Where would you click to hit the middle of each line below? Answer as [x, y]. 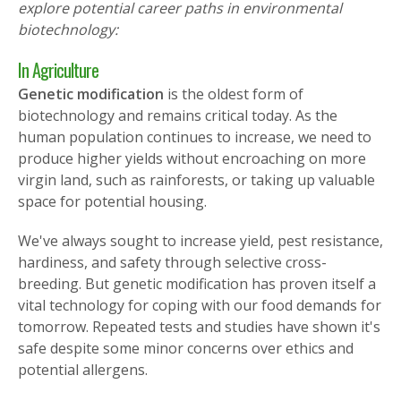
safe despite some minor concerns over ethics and [186, 349]
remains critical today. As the [242, 116]
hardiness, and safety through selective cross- [172, 263]
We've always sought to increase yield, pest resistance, [200, 241]
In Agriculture [58, 70]
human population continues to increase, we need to [195, 137]
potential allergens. [83, 370]
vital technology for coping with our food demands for [200, 306]
